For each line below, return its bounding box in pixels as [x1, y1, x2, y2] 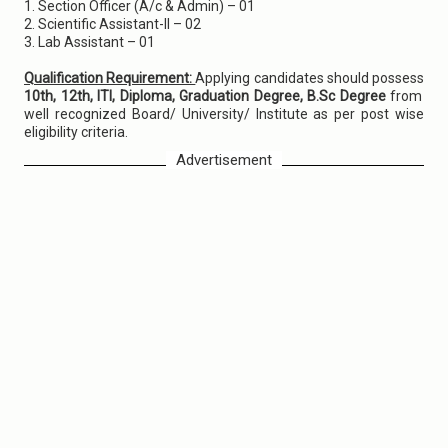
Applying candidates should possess [195, 70, 425, 86]
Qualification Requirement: [24, 70, 196, 86]
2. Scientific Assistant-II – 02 [24, 16, 204, 32]
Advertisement [176, 151, 272, 169]
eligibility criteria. [24, 124, 128, 140]
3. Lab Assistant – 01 [24, 34, 155, 50]
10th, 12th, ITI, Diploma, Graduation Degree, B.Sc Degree [24, 88, 391, 104]
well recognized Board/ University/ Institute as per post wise [24, 106, 424, 122]
